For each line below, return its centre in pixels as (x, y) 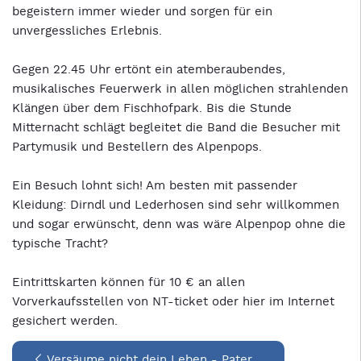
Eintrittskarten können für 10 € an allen (129, 282)
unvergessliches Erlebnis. (87, 31)
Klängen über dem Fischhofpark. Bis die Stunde (152, 108)
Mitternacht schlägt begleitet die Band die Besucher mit (176, 127)
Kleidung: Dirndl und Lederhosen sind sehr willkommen (176, 205)
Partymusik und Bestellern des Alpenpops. (137, 147)
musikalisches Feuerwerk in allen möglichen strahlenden (180, 89)
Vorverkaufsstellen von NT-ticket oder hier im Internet (173, 301)
